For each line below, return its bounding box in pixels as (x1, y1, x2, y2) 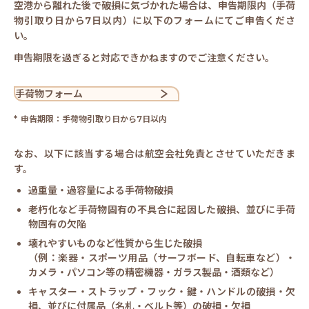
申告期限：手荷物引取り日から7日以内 (21, 114, 167, 125)
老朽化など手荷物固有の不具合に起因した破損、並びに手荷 (28, 203, 295, 217)
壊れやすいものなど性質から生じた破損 (28, 237, 202, 250)
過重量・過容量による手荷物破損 (28, 184, 173, 197)
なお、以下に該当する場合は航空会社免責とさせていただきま (14, 148, 295, 161)
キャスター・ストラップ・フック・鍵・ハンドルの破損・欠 (28, 286, 295, 299)
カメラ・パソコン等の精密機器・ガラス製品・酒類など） (28, 266, 279, 279)
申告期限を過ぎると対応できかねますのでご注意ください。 (14, 52, 275, 65)
